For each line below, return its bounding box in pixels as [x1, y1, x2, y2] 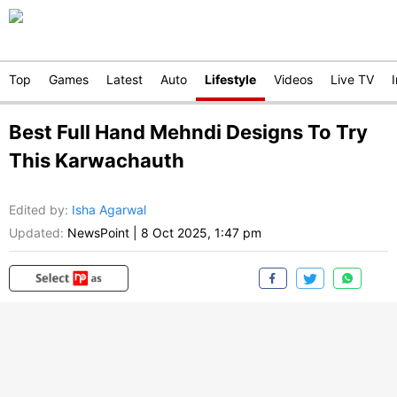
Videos [274, 72, 313, 87]
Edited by [9, 202, 65, 218]
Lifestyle [205, 72, 256, 87]
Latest [106, 72, 143, 87]
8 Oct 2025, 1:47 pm [141, 225, 261, 241]
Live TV [331, 72, 374, 87]
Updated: [9, 225, 64, 241]
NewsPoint [67, 225, 129, 241]
